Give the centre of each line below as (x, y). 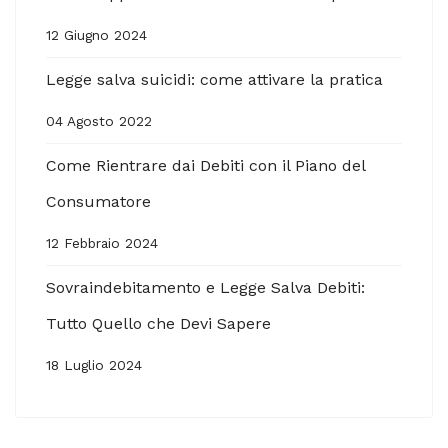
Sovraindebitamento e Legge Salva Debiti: (205, 287)
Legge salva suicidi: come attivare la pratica (214, 79)
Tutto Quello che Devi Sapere (158, 323)
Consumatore (98, 201)
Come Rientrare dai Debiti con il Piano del (205, 165)
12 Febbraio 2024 (102, 242)
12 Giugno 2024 (96, 34)
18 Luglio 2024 (94, 364)
